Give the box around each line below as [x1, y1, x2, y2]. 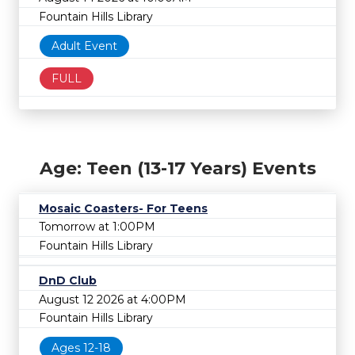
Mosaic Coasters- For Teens [39, 200, 208, 216]
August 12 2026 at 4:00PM [39, 292, 186, 307]
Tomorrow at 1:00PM [39, 219, 155, 235]
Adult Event [52, 39, 117, 54]
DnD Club [39, 273, 97, 288]
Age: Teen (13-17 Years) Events [39, 157, 316, 179]
